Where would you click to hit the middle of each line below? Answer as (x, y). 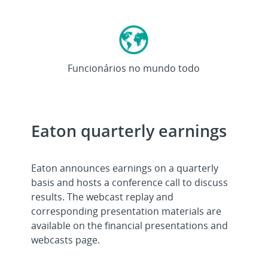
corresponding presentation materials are (127, 211)
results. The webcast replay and (103, 197)
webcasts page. (66, 240)
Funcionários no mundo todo (134, 68)
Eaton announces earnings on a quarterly (125, 168)
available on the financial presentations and (130, 226)
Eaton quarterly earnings (129, 131)
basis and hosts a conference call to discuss (130, 183)
